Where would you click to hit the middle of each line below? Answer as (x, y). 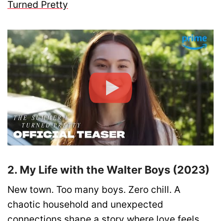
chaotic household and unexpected (85, 204)
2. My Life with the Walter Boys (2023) (109, 169)
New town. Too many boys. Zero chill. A (94, 189)
